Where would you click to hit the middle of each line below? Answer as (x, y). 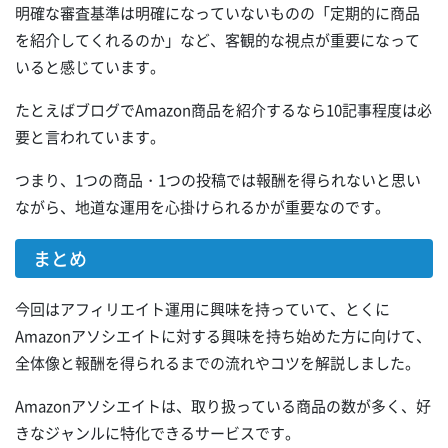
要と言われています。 (90, 137)
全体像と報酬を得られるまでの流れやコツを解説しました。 (217, 363)
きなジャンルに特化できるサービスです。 (157, 433)
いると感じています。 (90, 67)
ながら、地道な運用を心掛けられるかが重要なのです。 (202, 207)
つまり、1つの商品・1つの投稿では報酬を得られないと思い (218, 180)
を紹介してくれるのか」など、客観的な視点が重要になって (217, 40)
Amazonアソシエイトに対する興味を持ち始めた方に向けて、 (223, 336)
